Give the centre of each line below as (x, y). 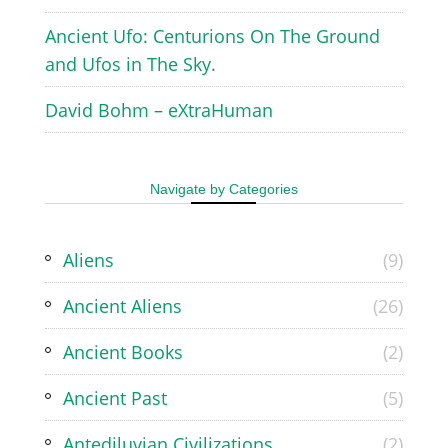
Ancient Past (114, 397)
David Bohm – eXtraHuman (158, 109)
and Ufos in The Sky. (130, 63)
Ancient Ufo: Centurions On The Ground (212, 35)
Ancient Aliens (122, 305)
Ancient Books (122, 351)
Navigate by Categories (223, 188)
